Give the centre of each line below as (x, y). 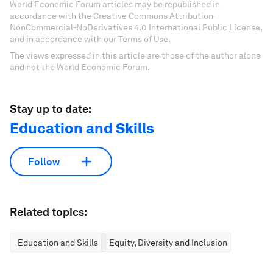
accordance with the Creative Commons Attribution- (113, 16)
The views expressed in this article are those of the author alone (135, 55)
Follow (44, 161)
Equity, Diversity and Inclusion (168, 243)
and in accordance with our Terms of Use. (90, 39)
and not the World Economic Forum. (80, 67)
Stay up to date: (51, 109)
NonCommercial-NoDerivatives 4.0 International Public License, (136, 27)
